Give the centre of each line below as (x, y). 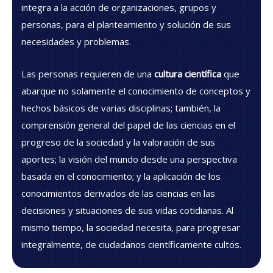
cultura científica (188, 73)
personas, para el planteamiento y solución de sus (126, 24)
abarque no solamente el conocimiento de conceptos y (136, 90)
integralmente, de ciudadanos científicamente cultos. (131, 244)
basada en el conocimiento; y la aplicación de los (121, 176)
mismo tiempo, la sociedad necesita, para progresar (131, 227)
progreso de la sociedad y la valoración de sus (118, 142)
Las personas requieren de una (88, 73)
